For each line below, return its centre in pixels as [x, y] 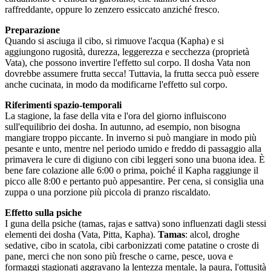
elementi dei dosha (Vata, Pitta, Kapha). [81, 234]
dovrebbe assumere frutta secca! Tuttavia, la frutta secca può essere [132, 73]
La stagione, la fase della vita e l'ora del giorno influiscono [116, 116]
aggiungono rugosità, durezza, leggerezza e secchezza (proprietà [127, 51]
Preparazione [32, 30]
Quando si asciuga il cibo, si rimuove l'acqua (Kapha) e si [114, 41]
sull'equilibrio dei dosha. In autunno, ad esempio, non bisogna [122, 126]
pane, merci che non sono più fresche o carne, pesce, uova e [119, 256]
